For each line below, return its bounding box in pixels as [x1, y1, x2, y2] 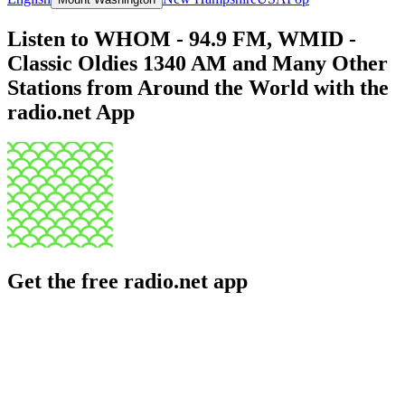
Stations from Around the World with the [7, 75, 389, 99]
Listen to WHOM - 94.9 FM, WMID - [7, 26, 356, 51]
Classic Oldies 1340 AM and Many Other [7, 51, 388, 75]
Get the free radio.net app [7, 269, 248, 294]
